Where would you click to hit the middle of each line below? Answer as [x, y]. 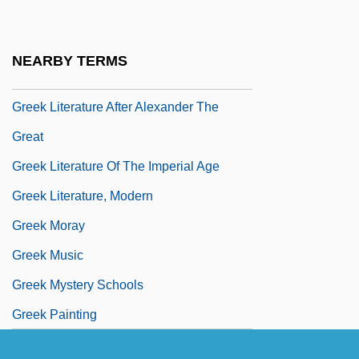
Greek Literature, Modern [83, 196]
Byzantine [40, 77]
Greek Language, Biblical [84, 18]
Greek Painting [54, 314]
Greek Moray [48, 225]
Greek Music [48, 255]
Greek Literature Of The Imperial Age [116, 166]
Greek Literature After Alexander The [115, 107]
